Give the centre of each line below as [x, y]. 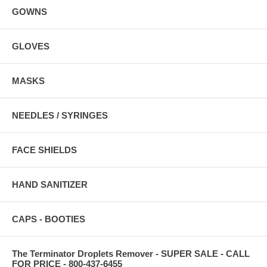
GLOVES [31, 46]
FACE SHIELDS [44, 150]
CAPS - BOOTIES [49, 219]
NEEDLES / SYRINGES [60, 116]
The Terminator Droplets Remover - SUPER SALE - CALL [131, 254]
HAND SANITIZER [50, 185]
